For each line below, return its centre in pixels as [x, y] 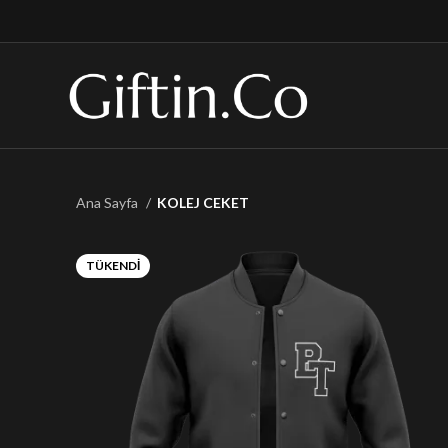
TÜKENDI [113, 265]
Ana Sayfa [108, 202]
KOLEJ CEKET [203, 202]
